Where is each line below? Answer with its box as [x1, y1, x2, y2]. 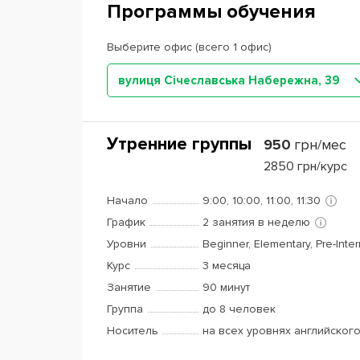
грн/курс [297, 158, 347, 174]
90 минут [202, 280, 250, 294]
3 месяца [202, 259, 251, 272]
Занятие [107, 280, 151, 294]
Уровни [107, 237, 146, 251]
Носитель [107, 324, 158, 337]
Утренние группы [107, 133, 252, 155]
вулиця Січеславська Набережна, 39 [118, 73, 340, 88]
